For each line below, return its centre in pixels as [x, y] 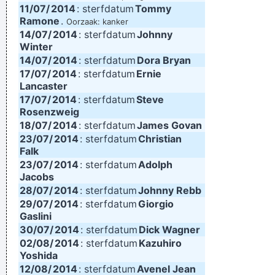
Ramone [40, 21]
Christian [160, 139]
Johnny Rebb [170, 190]
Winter [36, 47]
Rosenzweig [49, 112]
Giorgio [156, 204]
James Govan [169, 125]
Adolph [155, 165]
